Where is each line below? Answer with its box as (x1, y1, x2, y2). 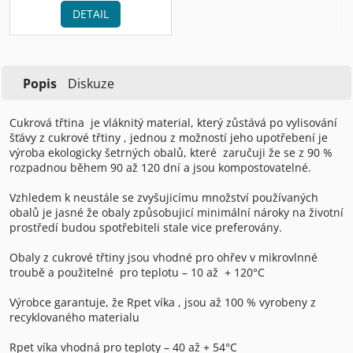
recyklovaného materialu (9, 309, 139, 325)
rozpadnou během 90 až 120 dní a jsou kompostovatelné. (9, 159, 311, 175)
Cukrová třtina (9, 114, 84, 130)
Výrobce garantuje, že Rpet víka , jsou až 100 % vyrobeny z (9, 294, 316, 310)
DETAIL (72, 6, 109, 22)
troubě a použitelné (9, 264, 113, 280)
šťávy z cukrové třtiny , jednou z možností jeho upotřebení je (9, 129, 328, 145)
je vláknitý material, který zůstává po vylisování (91, 114, 337, 130)
